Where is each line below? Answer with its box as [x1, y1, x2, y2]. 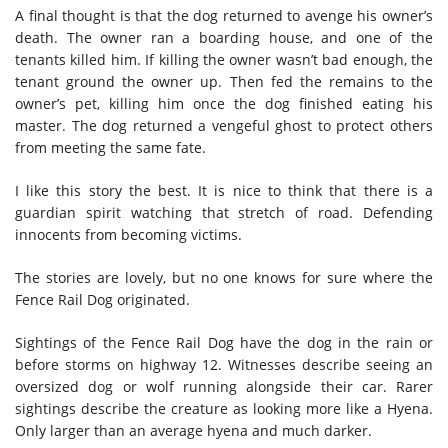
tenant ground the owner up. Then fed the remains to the [15, 71, 433, 91]
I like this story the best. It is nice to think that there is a [15, 180, 433, 200]
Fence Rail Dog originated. [15, 289, 194, 309]
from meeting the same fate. [15, 137, 206, 157]
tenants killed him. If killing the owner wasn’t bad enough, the [15, 49, 433, 69]
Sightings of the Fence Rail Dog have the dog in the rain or [15, 332, 433, 352]
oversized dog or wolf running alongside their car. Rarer [15, 376, 433, 396]
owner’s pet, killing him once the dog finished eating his [15, 93, 433, 113]
